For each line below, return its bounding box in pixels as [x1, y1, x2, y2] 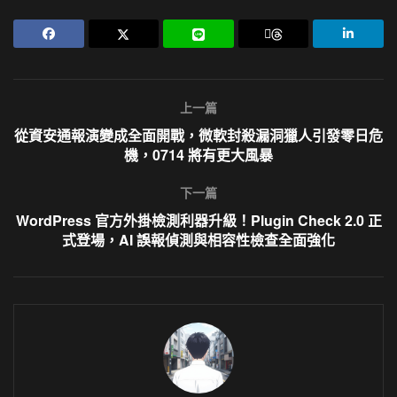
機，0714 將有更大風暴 [124, 144, 273, 165]
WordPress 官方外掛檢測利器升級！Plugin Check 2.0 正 [15, 209, 382, 230]
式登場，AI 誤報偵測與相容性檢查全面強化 [62, 229, 335, 250]
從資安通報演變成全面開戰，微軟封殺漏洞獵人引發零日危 [14, 124, 383, 145]
